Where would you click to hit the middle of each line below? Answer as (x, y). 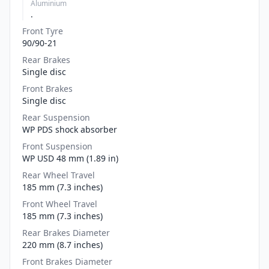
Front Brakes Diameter (67, 261)
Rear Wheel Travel (59, 175)
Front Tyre (43, 31)
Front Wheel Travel (60, 204)
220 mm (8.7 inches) (62, 244)
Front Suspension (57, 146)
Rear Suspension (56, 117)
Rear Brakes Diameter (66, 232)
